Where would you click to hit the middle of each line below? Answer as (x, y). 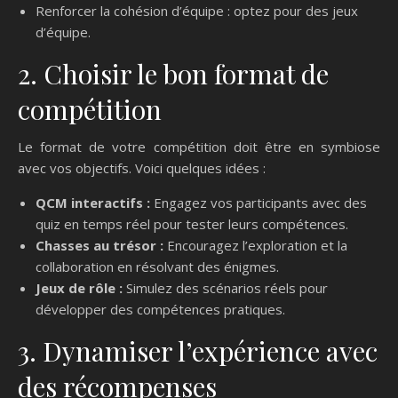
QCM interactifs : (93, 203)
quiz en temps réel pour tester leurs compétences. (192, 224)
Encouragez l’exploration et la (255, 246)
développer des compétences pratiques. (160, 310)
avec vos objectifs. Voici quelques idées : (142, 168)
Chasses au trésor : (99, 246)
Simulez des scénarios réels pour (225, 288)
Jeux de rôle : (79, 288)
